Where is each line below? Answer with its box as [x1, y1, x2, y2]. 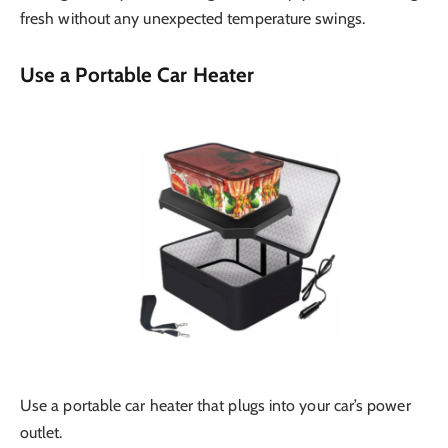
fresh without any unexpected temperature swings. [20, 9, 365, 29]
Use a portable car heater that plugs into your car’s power [20, 396, 411, 416]
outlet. [20, 423, 63, 443]
